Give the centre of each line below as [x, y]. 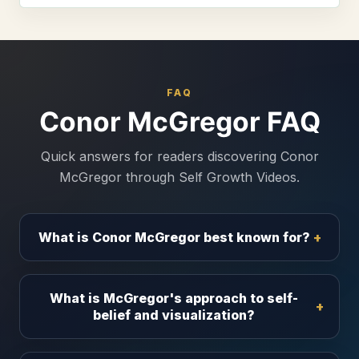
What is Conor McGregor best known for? [174, 237]
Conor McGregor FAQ [179, 122]
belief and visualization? [174, 315]
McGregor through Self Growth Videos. [179, 177]
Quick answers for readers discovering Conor [179, 157]
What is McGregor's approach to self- [174, 298]
